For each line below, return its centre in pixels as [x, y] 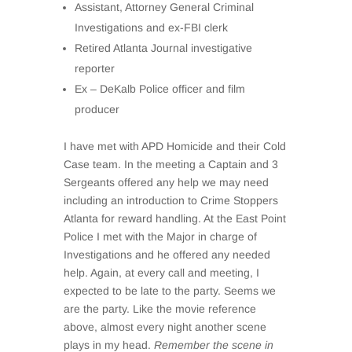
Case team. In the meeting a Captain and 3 [170, 164]
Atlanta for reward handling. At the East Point [174, 218]
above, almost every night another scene [165, 327]
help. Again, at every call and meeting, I [161, 273]
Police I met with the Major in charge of [160, 236]
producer [97, 109]
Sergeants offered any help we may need [166, 182]
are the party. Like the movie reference [159, 309]
